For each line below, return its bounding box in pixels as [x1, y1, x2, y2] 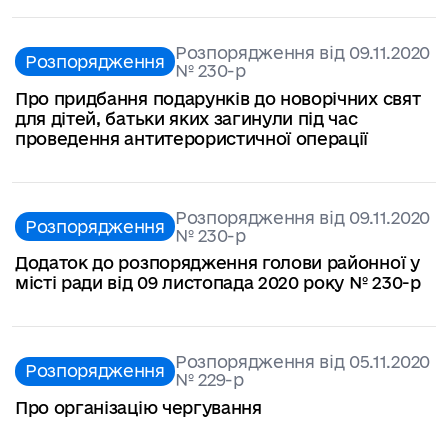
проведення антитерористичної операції [15, 128, 369, 148]
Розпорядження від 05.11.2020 [174, 352, 430, 372]
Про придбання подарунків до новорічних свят [15, 88, 421, 108]
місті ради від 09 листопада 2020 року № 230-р [15, 273, 421, 293]
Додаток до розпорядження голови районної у [15, 253, 420, 273]
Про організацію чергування [15, 398, 262, 418]
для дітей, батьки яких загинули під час [15, 108, 358, 128]
